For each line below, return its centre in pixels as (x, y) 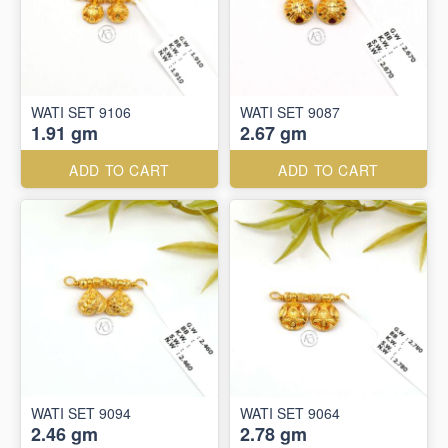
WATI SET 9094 (81, 413)
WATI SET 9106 (81, 112)
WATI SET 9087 (290, 112)
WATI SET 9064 (290, 413)
